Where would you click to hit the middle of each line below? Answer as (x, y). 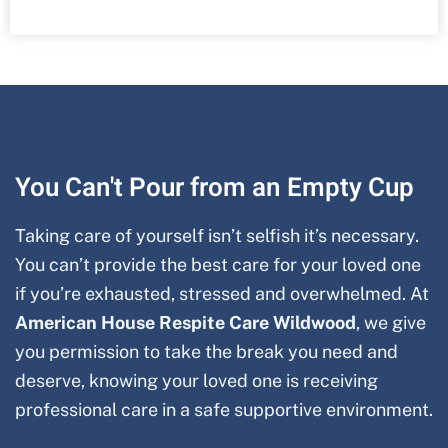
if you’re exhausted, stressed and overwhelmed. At (222, 293)
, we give (391, 322)
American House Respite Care (144, 322)
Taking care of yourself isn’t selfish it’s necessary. (217, 235)
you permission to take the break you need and (206, 351)
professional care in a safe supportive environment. (224, 409)
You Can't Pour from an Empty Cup (214, 187)
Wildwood (314, 322)
